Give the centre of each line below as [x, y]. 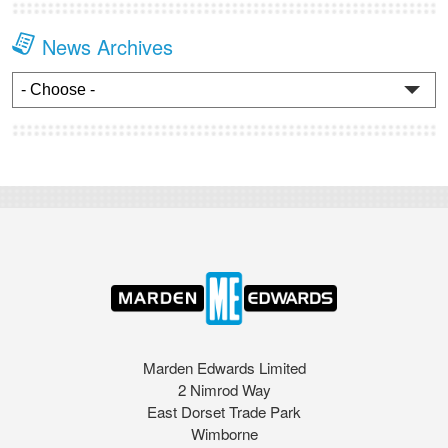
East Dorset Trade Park [224, 411]
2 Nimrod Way [224, 389]
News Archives [107, 47]
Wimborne [224, 433]
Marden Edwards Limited [224, 367]
